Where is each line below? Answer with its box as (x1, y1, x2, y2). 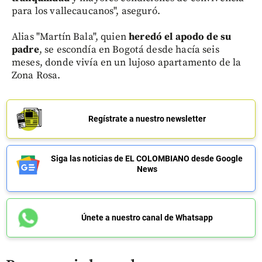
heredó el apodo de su (129, 30, 232, 43)
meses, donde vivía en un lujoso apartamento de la (12, 56, 242, 69)
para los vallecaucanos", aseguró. (12, 4, 160, 18)
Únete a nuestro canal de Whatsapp (81, 212, 213, 222)
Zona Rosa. (12, 68, 61, 82)
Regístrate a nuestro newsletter (88, 113, 206, 123)
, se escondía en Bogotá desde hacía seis (39, 43, 219, 56)
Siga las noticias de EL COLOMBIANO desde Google (51, 153, 243, 163)
